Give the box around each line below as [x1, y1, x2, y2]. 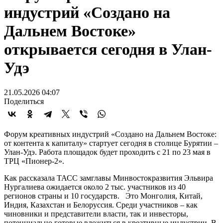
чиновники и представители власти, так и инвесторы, [4, 209, 188, 218]
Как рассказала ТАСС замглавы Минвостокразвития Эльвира [4, 173, 213, 182]
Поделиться [4, 97, 44, 106]
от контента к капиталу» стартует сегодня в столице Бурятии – [4, 138, 218, 147]
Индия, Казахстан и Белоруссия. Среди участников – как [4, 200, 198, 209]
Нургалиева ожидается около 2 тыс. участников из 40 [4, 182, 186, 191]
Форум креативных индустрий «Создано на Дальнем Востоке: [4, 129, 217, 138]
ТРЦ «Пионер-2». [4, 156, 64, 165]
